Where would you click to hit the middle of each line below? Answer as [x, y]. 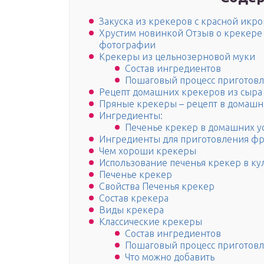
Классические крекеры [151, 222]
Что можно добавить [170, 257]
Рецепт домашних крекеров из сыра [181, 92]
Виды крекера [131, 210]
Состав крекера [134, 198]
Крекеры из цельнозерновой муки [177, 57]
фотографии [127, 45]
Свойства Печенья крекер [157, 187]
